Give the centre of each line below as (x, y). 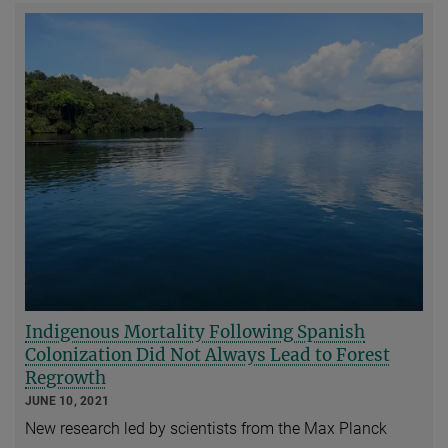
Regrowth (65, 378)
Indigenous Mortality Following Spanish (195, 332)
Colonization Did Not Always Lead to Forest (207, 355)
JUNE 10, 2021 (67, 401)
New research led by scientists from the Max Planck (206, 428)
